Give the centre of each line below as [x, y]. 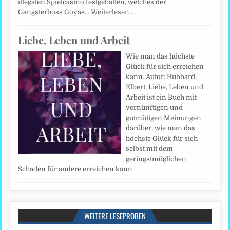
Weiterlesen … [113, 12]
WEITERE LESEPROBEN [115, 216]
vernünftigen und [155, 108]
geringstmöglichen [156, 159]
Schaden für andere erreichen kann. [78, 169]
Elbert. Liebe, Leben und [165, 87]
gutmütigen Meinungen [164, 118]
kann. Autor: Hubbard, [161, 77]
